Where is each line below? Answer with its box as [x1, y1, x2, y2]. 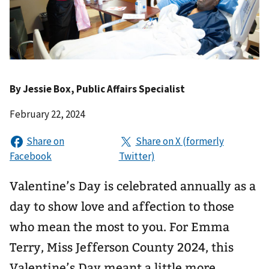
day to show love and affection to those [10, 199, 234, 214]
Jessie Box [23, 82, 71, 95]
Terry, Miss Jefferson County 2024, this [10, 240, 234, 255]
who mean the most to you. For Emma [10, 219, 229, 234]
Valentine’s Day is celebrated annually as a [10, 178, 256, 193]
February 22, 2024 [10, 107, 85, 121]
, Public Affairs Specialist [71, 82, 185, 95]
